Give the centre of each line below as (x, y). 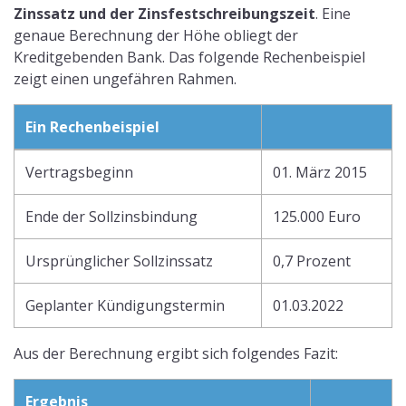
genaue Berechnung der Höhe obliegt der (156, 35)
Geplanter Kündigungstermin (125, 305)
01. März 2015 (320, 172)
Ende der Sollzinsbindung (111, 217)
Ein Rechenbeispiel (92, 127)
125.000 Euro (317, 217)
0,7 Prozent (312, 261)
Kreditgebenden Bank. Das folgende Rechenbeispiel (189, 57)
